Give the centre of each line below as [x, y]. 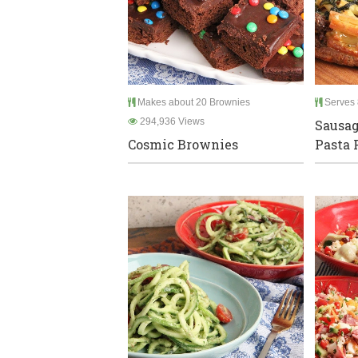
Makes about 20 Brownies [193, 103]
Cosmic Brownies [183, 145]
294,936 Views [171, 122]
